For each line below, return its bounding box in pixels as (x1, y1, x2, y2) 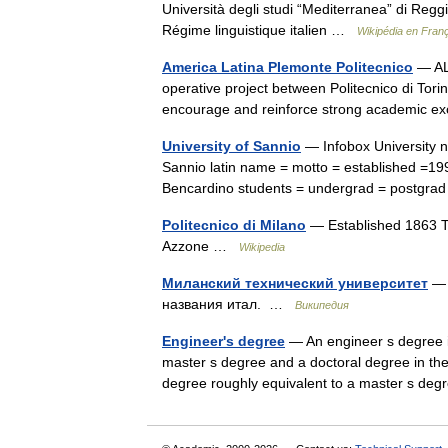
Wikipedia (239, 241, 285, 253)
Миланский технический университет (162, 275, 428, 291)
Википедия (295, 299, 349, 311)
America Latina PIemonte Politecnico (162, 59, 413, 75)
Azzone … (162, 238, 239, 254)
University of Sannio (162, 138, 301, 154)
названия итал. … (162, 296, 295, 312)
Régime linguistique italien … (162, 22, 357, 38)
